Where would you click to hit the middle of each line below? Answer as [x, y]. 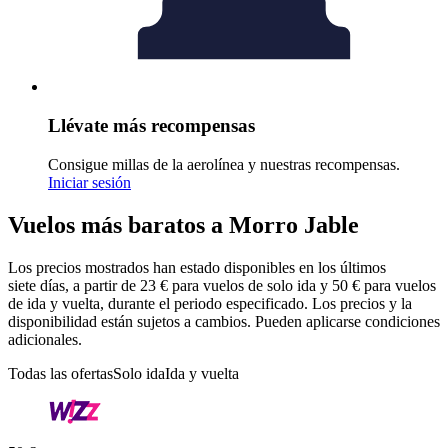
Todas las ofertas [60, 373]
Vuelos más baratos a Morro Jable [183, 224]
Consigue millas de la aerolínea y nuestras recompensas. [224, 164]
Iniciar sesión [89, 182]
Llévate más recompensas [151, 126]
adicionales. [45, 339]
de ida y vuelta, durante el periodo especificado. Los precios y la [210, 303]
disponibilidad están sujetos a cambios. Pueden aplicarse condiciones [224, 321]
